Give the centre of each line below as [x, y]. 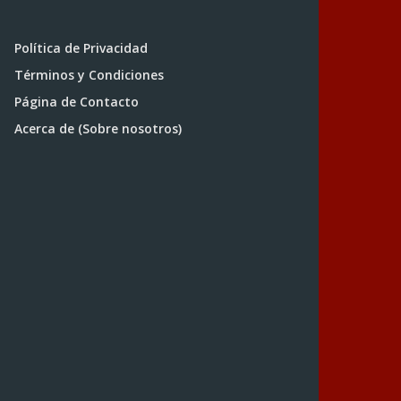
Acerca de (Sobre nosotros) [98, 128]
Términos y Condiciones [89, 75]
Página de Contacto [77, 102]
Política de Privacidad [81, 48]
